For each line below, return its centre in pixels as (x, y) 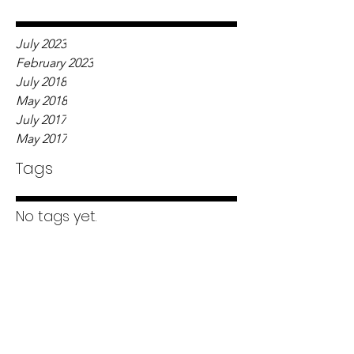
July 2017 (41, 120)
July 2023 (41, 44)
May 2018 (41, 101)
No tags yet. (56, 216)
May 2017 (41, 139)
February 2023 (55, 63)
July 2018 (41, 82)
